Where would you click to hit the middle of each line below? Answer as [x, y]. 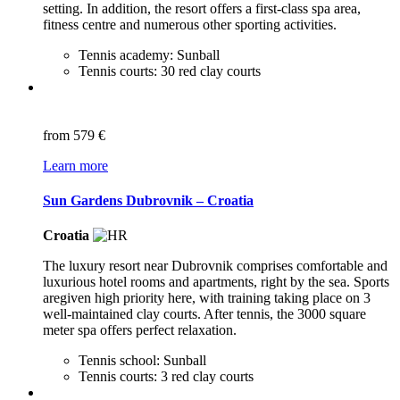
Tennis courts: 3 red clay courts [166, 377]
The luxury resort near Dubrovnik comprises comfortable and [215, 266]
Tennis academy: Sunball [149, 54]
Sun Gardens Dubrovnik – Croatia [148, 201]
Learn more [75, 165]
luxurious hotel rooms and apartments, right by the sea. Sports [216, 282]
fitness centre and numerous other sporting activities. [190, 24]
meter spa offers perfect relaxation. [140, 330]
